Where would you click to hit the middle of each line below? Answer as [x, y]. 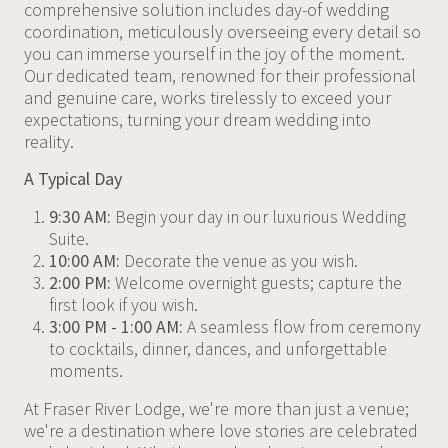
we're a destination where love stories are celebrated [220, 430]
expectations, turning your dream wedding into [197, 119]
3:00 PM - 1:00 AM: [115, 327]
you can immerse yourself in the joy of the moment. [214, 53]
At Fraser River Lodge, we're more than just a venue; [216, 408]
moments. [85, 371]
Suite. [68, 239]
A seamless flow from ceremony [301, 327]
